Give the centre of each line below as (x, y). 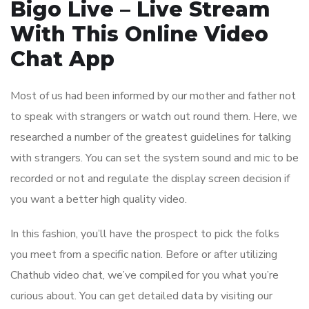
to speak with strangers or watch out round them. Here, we (154, 117)
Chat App (62, 59)
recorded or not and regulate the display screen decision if (150, 179)
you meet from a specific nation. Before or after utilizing (144, 255)
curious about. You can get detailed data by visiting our (141, 296)
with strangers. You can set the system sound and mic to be (154, 158)
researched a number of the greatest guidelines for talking (151, 138)
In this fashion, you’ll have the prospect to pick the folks (145, 234)
